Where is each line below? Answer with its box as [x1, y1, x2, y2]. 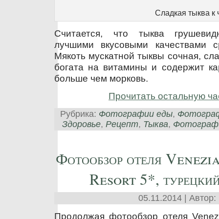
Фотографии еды [99, 109, 173, 119]
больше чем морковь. [54, 72, 148, 84]
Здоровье [62, 119, 101, 129]
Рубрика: [60, 109, 99, 119]
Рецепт [105, 119, 138, 129]
